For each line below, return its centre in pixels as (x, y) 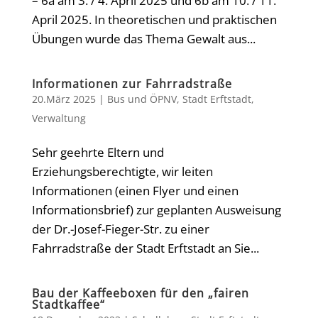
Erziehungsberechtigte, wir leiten (122, 171)
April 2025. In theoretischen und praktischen (154, 20)
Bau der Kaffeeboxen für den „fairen (140, 293)
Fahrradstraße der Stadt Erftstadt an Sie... (145, 248)
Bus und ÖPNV (142, 99)
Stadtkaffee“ (68, 305)
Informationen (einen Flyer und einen (135, 191)
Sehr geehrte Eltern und (98, 152)
